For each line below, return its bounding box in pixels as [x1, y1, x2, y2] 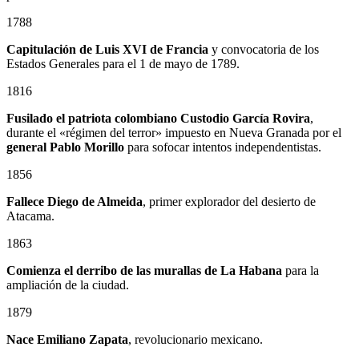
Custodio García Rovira [180, 111, 310, 125]
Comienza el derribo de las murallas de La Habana [6, 264, 282, 277]
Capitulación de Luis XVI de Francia [6, 42, 208, 56]
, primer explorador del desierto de [143, 195, 316, 208]
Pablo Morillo [50, 140, 124, 154]
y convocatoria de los [208, 42, 319, 56]
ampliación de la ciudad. [6, 278, 129, 292]
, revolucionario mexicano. [128, 333, 263, 346]
